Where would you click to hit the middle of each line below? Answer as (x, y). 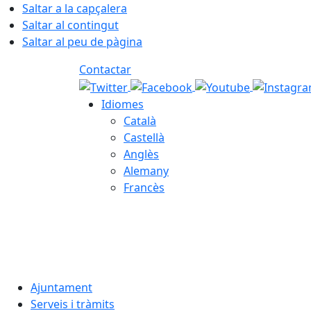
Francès (144, 187)
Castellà (144, 137)
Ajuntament (61, 287)
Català (140, 120)
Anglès (141, 154)
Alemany (146, 170)
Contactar (105, 69)
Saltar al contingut (70, 25)
